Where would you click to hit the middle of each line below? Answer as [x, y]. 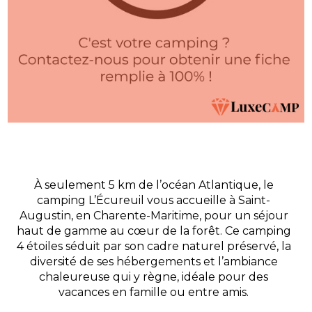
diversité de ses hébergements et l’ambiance [154, 261]
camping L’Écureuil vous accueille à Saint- [154, 200]
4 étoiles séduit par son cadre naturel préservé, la [154, 246]
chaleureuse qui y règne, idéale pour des [154, 276]
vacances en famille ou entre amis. [154, 292]
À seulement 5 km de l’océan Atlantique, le [154, 185]
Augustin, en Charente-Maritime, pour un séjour [154, 215]
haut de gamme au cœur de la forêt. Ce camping [154, 231]
